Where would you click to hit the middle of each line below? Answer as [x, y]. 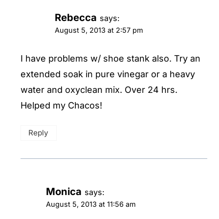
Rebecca [76, 17]
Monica [64, 191]
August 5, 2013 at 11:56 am [91, 204]
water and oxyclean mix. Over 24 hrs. [99, 90]
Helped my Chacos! [61, 106]
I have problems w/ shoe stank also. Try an [110, 59]
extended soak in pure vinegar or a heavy [108, 74]
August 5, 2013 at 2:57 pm [99, 30]
